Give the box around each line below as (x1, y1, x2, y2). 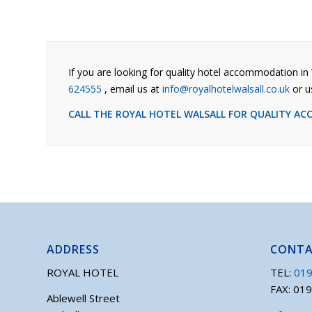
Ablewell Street (47, 291, 120, 306)
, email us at (102, 82, 162, 96)
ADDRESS (47, 241, 100, 257)
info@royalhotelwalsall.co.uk (162, 82, 290, 96)
